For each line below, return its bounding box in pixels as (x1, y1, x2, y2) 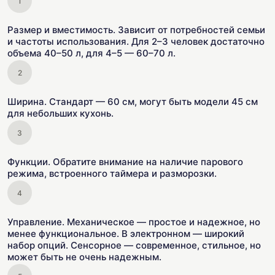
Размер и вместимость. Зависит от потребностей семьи (7, 24, 265, 36)
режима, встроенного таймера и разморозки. (7, 168, 217, 179)
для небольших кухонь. (7, 107, 114, 119)
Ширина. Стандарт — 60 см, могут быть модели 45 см (7, 96, 258, 107)
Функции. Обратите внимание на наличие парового (7, 156, 243, 168)
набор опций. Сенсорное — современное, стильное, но (7, 239, 261, 251)
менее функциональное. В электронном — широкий (7, 228, 244, 239)
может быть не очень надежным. (7, 251, 161, 263)
